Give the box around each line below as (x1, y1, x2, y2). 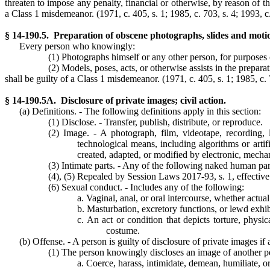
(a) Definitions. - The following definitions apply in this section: (19, 106, 261, 116)
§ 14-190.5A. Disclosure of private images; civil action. (5, 95, 226, 105)
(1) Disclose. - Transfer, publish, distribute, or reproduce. (48, 117, 263, 127)
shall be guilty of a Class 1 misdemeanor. (5, 74, 162, 84)
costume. (106, 225, 140, 236)
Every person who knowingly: (19, 41, 135, 51)
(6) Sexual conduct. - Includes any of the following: (48, 182, 244, 192)
